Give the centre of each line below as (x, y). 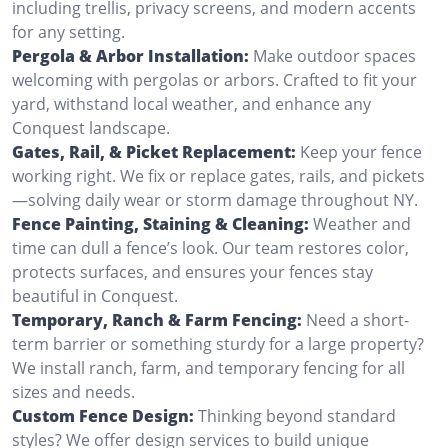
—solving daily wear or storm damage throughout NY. (215, 199)
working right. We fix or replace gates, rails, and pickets (218, 175)
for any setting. (68, 31)
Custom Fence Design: (103, 415)
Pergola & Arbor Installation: (130, 55)
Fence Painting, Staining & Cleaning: (160, 223)
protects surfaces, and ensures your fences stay (192, 271)
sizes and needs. (73, 391)
